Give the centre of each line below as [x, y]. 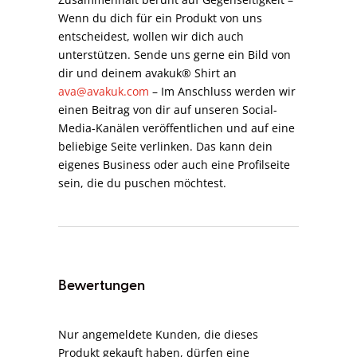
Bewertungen [102, 286]
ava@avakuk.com [104, 91]
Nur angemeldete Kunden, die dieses [159, 334]
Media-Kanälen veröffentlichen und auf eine [177, 127]
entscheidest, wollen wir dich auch [151, 36]
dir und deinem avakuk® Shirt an [148, 73]
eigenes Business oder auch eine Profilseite [175, 164]
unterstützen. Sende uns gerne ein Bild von [175, 54]
